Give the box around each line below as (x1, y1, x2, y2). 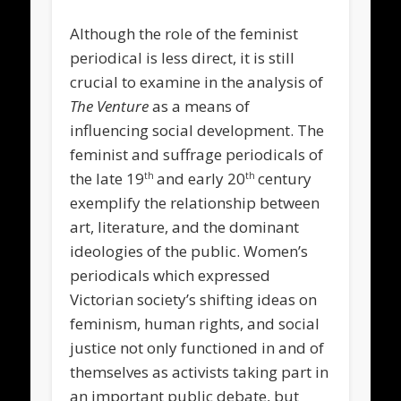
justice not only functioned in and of (70, 337, 325, 358)
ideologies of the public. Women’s (70, 240, 309, 261)
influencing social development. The (70, 119, 325, 141)
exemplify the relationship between (70, 192, 320, 213)
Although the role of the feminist (70, 22, 299, 44)
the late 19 (70, 167, 145, 189)
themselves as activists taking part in (70, 361, 329, 382)
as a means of (152, 95, 251, 116)
